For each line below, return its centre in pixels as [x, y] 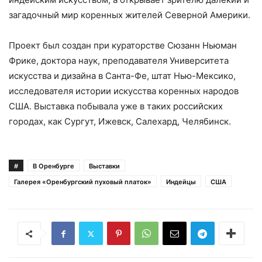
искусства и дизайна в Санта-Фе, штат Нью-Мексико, [122, 76]
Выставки [104, 166]
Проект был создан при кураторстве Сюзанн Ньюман [123, 45]
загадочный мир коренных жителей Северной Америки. [130, 15]
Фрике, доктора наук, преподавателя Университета [119, 61]
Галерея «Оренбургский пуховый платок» [83, 182]
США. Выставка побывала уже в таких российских [116, 106]
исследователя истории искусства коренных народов [124, 91]
